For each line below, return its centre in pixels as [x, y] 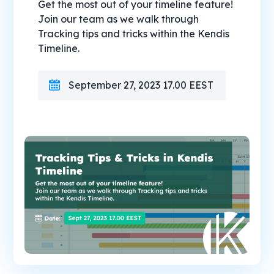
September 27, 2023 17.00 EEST [141, 85]
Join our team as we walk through [119, 19]
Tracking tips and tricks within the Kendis [134, 34]
